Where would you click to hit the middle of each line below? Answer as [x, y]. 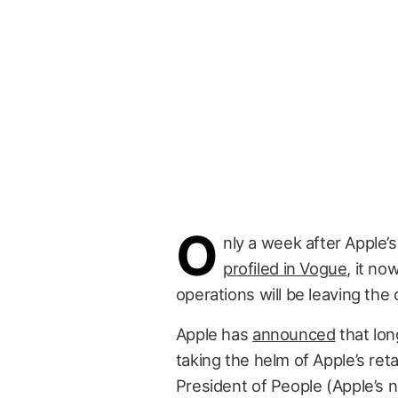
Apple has [214, 334]
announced [294, 334]
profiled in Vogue [285, 268]
